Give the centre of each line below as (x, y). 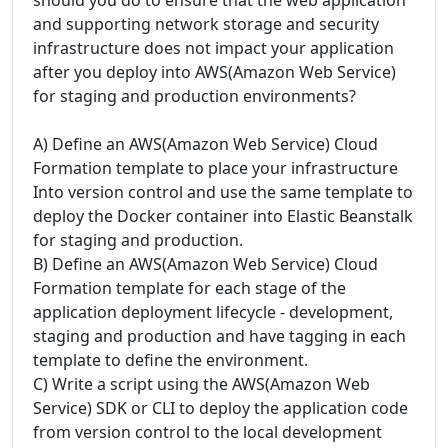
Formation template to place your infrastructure (215, 167)
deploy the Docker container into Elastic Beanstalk (223, 215)
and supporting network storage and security (206, 23)
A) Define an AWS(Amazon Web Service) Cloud (205, 143)
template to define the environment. (170, 359)
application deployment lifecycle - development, (213, 311)
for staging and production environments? (194, 95)
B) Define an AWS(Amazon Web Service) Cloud (205, 263)
